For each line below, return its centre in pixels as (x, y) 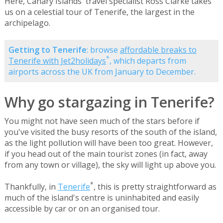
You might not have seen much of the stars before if (102, 121)
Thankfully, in (31, 187)
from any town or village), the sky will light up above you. (110, 165)
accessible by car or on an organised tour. (82, 209)
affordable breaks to (158, 50)
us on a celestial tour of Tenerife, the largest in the (99, 12)
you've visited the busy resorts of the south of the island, (111, 132)
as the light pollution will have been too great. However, (109, 143)
